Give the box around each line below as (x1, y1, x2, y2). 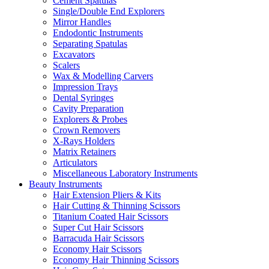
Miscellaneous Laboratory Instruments (53, 168, 198, 178)
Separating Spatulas (53, 38, 127, 49)
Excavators (53, 49, 95, 59)
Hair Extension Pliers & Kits (53, 190, 161, 200)
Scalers (53, 60, 80, 70)
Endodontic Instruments (53, 28, 143, 38)
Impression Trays (53, 82, 118, 92)
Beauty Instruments (29, 179, 102, 189)
